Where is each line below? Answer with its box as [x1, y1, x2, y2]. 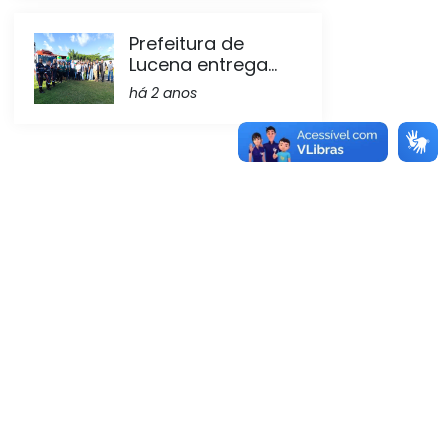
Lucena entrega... [129, 52, 277, 77]
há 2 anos [129, 83, 197, 103]
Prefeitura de [129, 31, 244, 56]
